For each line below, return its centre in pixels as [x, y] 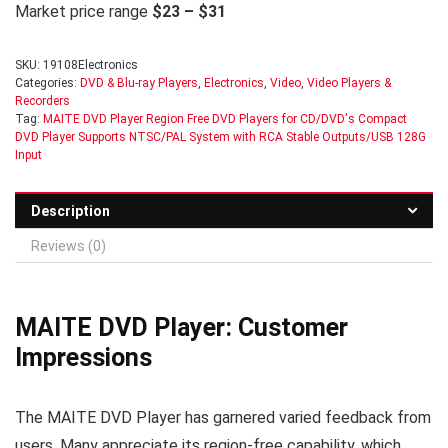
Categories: [47, 83]
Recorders [42, 101]
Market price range [83, 11]
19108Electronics [90, 65]
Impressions [83, 357]
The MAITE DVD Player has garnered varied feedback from [223, 417]
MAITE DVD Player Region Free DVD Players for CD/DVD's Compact [225, 119]
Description [70, 211]
